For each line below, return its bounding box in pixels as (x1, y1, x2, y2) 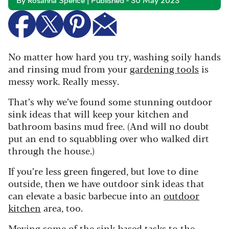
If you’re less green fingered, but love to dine (8, 164, 198, 178)
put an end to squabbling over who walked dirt (8, 131, 209, 145)
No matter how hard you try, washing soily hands (8, 50, 221, 63)
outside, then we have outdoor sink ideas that (8, 176, 204, 190)
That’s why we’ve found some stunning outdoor (8, 95, 212, 108)
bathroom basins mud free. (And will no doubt (8, 119, 209, 133)
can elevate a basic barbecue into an (8, 189, 164, 202)
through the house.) (8, 144, 95, 157)
